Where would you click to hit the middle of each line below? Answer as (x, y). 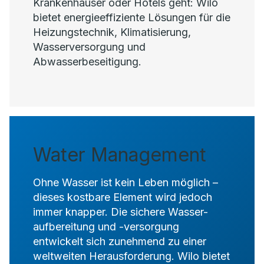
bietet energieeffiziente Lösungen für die (132, 17)
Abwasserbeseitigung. (87, 62)
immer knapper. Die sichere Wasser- (121, 212)
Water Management (120, 155)
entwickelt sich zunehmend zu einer (120, 241)
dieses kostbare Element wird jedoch (123, 197)
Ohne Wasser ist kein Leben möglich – (126, 182)
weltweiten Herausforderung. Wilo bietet (131, 256)
